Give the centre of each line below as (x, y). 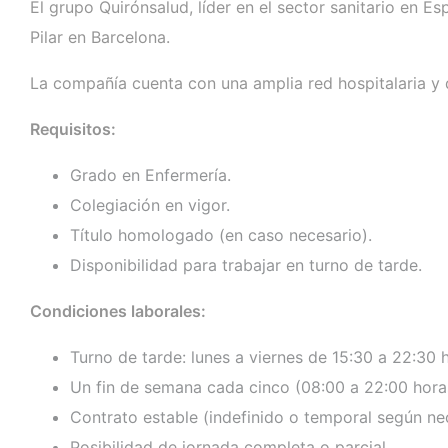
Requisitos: (73, 129)
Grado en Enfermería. (150, 175)
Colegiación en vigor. (150, 205)
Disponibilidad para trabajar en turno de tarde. (246, 265)
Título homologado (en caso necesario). (221, 235)
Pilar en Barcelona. (100, 37)
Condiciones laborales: (118, 311)
